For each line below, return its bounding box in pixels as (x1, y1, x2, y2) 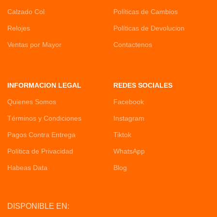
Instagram (113, 114, 144, 122)
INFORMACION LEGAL (7, 81, 81, 89)
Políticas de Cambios (113, 8, 178, 15)
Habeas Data (7, 164, 47, 171)
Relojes (7, 24, 30, 32)
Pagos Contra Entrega (7, 131, 76, 139)
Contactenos (113, 41, 152, 48)
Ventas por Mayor (7, 41, 62, 48)
